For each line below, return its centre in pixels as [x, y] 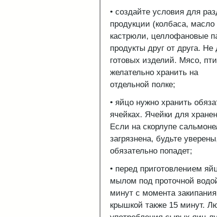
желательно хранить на [154, 73]
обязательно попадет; [151, 151]
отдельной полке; [142, 85]
